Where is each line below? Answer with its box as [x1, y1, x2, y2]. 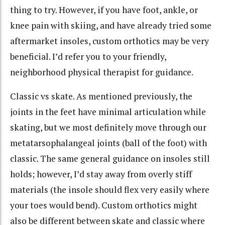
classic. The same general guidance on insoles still [10, 153, 210, 165]
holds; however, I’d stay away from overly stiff [10, 168, 192, 180]
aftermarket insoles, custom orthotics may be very [10, 35, 209, 47]
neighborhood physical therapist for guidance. [10, 66, 193, 78]
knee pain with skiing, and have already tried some [10, 19, 211, 31]
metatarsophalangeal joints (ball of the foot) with [10, 137, 207, 149]
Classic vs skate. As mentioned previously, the [10, 90, 192, 102]
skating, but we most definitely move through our [10, 122, 206, 134]
